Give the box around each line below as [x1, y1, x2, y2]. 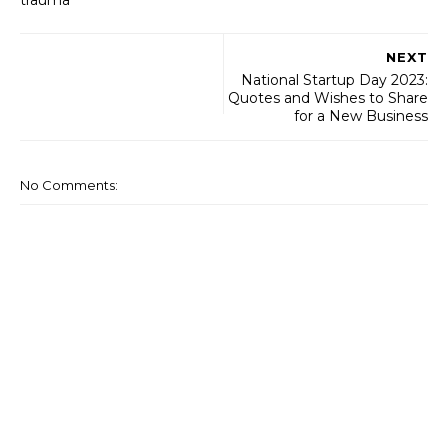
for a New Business [294, 106, 428, 125]
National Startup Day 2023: [241, 70, 428, 89]
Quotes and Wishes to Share [228, 88, 428, 107]
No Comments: [20, 176, 118, 193]
